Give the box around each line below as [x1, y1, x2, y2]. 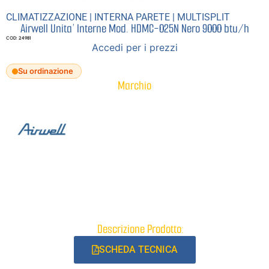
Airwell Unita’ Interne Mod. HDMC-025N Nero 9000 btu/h [20, 20, 249, 37]
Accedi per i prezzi [91, 41, 178, 54]
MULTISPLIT [177, 11, 230, 23]
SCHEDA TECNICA [98, 244, 178, 256]
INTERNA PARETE [94, 11, 170, 23]
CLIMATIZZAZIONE [6, 11, 87, 23]
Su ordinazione [18, 66, 73, 76]
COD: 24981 [6, 35, 31, 41]
